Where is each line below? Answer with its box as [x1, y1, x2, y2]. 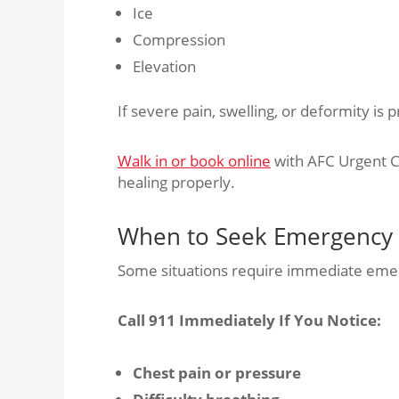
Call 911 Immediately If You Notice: [118, 310, 381, 330]
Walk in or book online [118, 151, 271, 171]
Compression [133, 29, 229, 50]
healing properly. [118, 172, 235, 192]
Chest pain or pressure [133, 362, 305, 383]
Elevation [133, 56, 199, 77]
